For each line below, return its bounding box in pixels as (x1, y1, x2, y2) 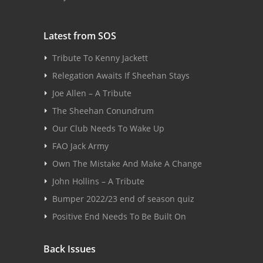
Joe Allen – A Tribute (52, 87, 131, 99)
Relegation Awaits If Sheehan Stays (52, 70, 190, 81)
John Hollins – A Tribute (52, 176, 144, 187)
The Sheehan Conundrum (52, 105, 154, 116)
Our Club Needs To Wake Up (52, 123, 164, 134)
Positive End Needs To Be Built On (52, 211, 186, 222)
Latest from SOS (43, 29, 116, 42)
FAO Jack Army (52, 140, 109, 151)
